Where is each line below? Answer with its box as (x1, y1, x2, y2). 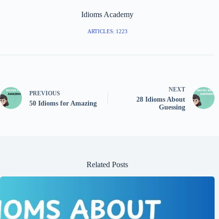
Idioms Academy (81, 10, 134, 19)
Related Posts (87, 160, 129, 169)
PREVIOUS (29, 90, 60, 97)
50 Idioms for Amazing (29, 100, 97, 108)
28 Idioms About (136, 96, 186, 104)
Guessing (159, 104, 186, 111)
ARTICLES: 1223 (87, 28, 128, 35)
